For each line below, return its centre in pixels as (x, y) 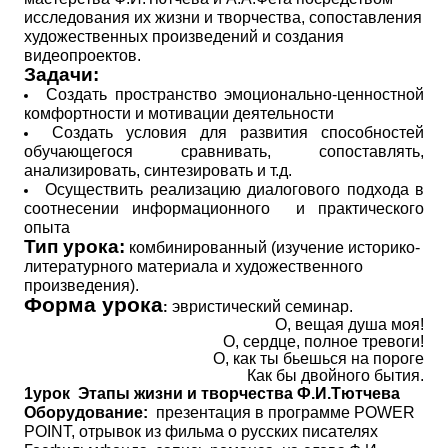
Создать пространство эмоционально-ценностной (235, 94)
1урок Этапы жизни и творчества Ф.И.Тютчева (212, 393)
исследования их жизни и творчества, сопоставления (223, 17)
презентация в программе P (258, 412)
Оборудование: (88, 412)
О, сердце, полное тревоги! (323, 341)
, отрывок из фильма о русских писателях (224, 431)
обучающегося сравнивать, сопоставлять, (224, 151)
